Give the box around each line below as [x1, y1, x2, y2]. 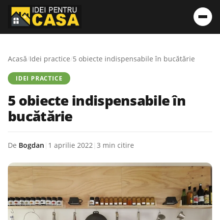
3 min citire [97, 140, 134, 150]
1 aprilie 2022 [48, 140, 93, 150]
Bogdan [19, 140, 44, 150]
